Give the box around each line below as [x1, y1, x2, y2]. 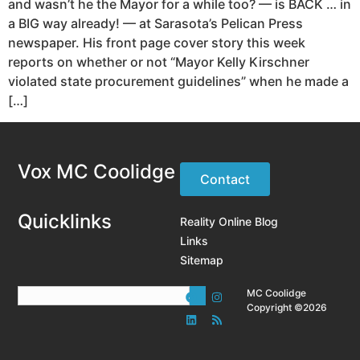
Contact [200, 170, 250, 187]
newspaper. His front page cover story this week [8, 35, 305, 51]
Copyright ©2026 [247, 301, 328, 313]
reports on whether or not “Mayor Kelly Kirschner [8, 54, 309, 71]
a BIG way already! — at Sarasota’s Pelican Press [8, 15, 303, 32]
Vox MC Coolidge [18, 159, 176, 183]
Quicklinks [18, 209, 112, 233]
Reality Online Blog [180, 214, 278, 228]
